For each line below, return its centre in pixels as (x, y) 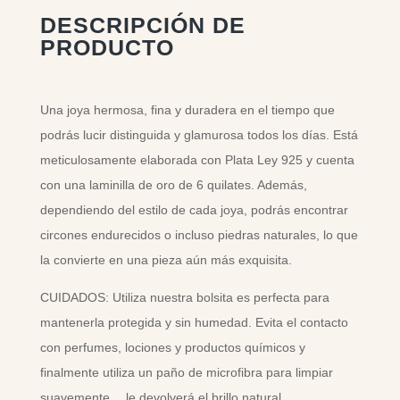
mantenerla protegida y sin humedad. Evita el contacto (194, 322)
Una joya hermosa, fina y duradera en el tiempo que (187, 110)
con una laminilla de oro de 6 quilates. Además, (173, 185)
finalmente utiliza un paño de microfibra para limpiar (186, 372)
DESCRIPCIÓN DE (142, 25)
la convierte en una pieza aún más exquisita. (166, 260)
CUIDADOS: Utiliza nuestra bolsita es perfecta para (184, 297)
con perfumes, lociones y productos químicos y (172, 347)
